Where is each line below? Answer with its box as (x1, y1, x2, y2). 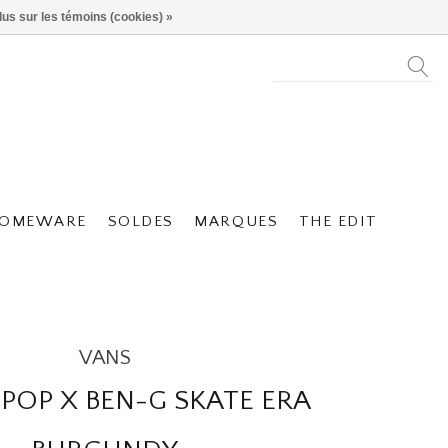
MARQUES (194, 213, 279, 230)
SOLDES (107, 213, 174, 230)
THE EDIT (298, 213, 379, 230)
